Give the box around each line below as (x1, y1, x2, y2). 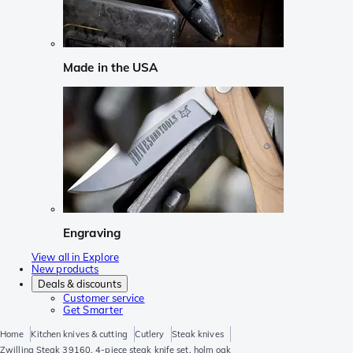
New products (32, 262, 99, 276)
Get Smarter (63, 303, 124, 317)
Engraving (63, 225, 121, 240)
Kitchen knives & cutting (31, 329, 128, 340)
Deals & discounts (38, 277, 121, 291)
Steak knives (171, 329, 224, 340)
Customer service (63, 292, 145, 305)
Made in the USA (63, 60, 158, 76)
